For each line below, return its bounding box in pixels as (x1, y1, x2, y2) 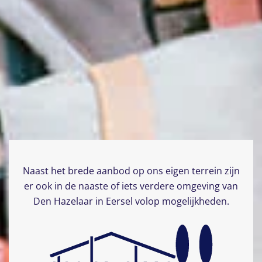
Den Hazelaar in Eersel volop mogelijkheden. (33, 195, 229, 208)
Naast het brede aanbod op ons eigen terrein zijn (22, 164, 240, 177)
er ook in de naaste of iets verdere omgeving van (24, 180, 238, 192)
